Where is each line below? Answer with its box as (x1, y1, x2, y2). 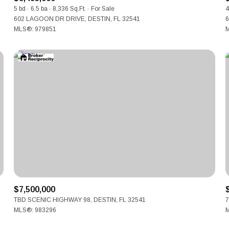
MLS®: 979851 (14, 26, 57, 33)
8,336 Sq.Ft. (53, 5, 86, 12)
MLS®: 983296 (14, 207, 57, 214)
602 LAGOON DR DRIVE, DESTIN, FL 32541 (14, 15, 141, 22)
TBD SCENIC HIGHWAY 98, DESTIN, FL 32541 (14, 196, 146, 203)
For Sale (91, 5, 115, 12)
